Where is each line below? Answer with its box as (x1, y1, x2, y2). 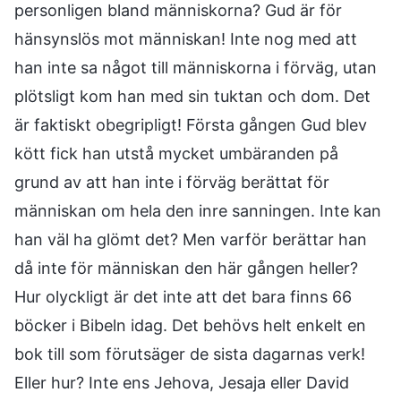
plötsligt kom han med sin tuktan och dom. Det (14, 87, 371, 106)
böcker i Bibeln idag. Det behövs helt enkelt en (14, 316, 366, 335)
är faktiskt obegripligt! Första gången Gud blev (14, 115, 367, 134)
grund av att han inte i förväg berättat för (14, 173, 329, 192)
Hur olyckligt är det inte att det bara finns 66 (14, 287, 352, 306)
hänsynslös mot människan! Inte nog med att (14, 30, 357, 48)
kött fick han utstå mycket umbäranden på (14, 144, 338, 163)
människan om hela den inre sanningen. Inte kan (14, 201, 381, 220)
